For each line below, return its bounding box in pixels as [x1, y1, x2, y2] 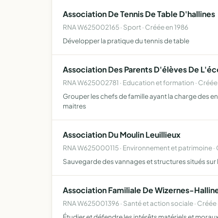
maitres [63, 102, 86, 110]
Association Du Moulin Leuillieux [63, 129, 181, 140]
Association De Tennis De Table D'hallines [63, 9, 215, 19]
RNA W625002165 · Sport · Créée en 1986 [63, 23, 188, 31]
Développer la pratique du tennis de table [63, 36, 189, 45]
